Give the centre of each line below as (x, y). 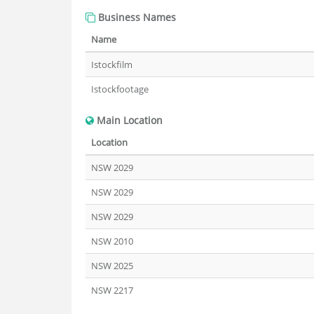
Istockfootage (120, 89)
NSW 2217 (112, 290)
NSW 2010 (112, 241)
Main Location (128, 120)
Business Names (136, 17)
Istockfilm (112, 64)
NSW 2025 (112, 266)
